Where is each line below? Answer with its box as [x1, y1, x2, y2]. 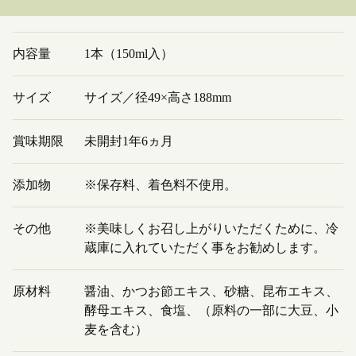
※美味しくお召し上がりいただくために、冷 [84, 221, 339, 235]
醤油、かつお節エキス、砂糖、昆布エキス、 [84, 284, 339, 298]
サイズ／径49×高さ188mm [84, 90, 231, 104]
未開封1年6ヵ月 [84, 133, 173, 148]
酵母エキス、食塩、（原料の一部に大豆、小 [84, 303, 339, 317]
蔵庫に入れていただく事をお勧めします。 [84, 240, 326, 254]
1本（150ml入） [84, 46, 173, 60]
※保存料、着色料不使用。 [84, 177, 237, 192]
